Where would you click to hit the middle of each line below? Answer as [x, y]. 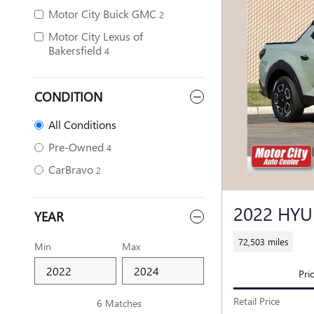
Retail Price [257, 301]
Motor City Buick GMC [102, 14]
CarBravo [71, 169]
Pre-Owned [76, 147]
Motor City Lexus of [96, 36]
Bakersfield [75, 50]
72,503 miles [263, 241]
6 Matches [119, 303]
